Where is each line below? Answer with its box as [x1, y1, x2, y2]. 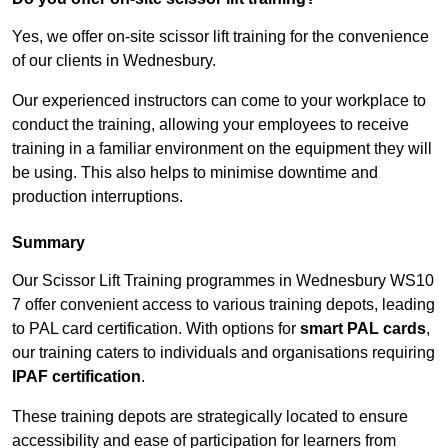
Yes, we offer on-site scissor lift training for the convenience [12, 28, 429, 46]
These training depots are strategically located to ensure [12, 408, 408, 426]
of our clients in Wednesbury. [12, 52, 216, 70]
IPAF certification [12, 368, 141, 386]
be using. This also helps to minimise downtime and [12, 164, 378, 182]
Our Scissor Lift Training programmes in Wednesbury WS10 [12, 272, 434, 290]
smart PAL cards [300, 320, 426, 338]
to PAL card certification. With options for [12, 320, 300, 338]
